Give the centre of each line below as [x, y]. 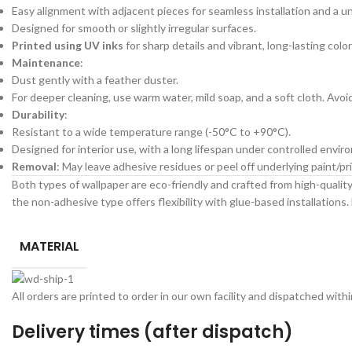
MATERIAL [49, 247]
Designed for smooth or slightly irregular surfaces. [134, 28]
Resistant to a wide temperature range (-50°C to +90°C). [151, 132]
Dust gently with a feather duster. [95, 80]
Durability [38, 115]
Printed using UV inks [68, 46]
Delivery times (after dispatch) [152, 332]
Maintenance [46, 63]
